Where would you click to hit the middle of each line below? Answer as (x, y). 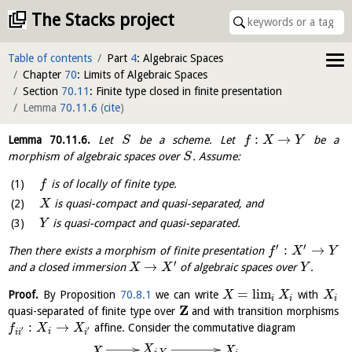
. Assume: (217, 156)
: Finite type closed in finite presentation (186, 91)
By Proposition (79, 295)
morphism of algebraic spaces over (95, 156)
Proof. (23, 295)
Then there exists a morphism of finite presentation (138, 251)
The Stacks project (103, 20)
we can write (187, 295)
